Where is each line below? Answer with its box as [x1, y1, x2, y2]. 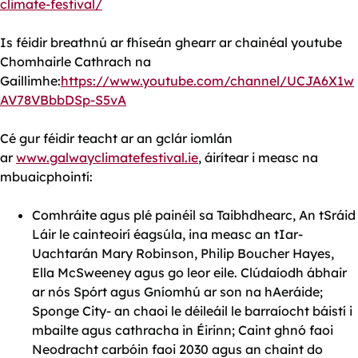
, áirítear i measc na [198, 149, 318, 165]
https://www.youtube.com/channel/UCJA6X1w [61, 72, 354, 89]
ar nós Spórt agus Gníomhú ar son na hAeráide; [32, 283, 323, 300]
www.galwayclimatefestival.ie [16, 149, 198, 165]
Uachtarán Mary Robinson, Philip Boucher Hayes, [32, 245, 334, 261]
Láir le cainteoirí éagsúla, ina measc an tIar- [32, 225, 303, 242]
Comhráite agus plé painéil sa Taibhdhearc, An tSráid [32, 206, 356, 223]
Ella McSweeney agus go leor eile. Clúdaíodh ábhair [32, 264, 347, 280]
